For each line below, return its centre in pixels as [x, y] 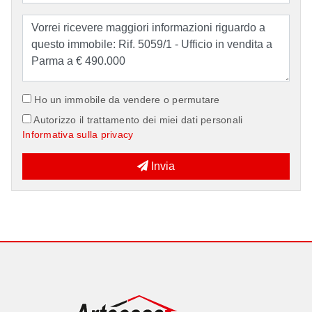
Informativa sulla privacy [78, 135]
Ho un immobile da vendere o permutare [126, 100]
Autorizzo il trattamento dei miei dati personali [137, 120]
